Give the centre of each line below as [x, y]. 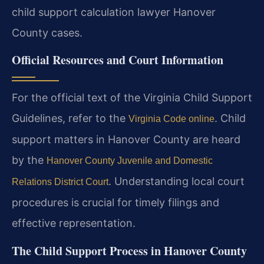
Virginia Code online [171, 119]
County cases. [47, 33]
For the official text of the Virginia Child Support [132, 98]
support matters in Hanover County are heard [126, 140]
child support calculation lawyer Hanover [114, 12]
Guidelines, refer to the [70, 118]
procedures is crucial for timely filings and [115, 203]
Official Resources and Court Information [118, 60]
